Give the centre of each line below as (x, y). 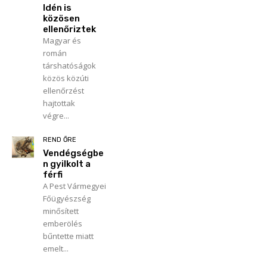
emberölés (62, 223)
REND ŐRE (59, 139)
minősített (60, 211)
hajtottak (59, 103)
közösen (61, 18)
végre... (56, 115)
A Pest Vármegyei (74, 186)
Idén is (57, 7)
